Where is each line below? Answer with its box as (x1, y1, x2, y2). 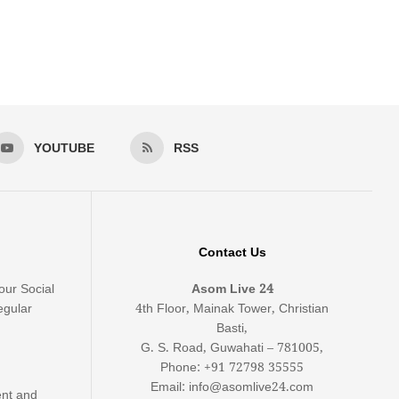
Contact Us (198, 243, 266, 262)
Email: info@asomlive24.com (151, 378, 314, 396)
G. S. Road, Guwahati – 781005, (141, 338, 324, 357)
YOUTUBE (34, 139, 94, 158)
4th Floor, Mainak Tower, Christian (135, 299, 330, 318)
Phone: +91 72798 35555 (160, 358, 305, 377)
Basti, (216, 319, 248, 338)
